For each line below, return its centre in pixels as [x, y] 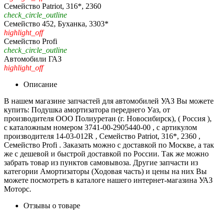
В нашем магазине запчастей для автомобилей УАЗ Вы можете [109, 101]
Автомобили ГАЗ [33, 59]
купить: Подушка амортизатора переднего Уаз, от [87, 109]
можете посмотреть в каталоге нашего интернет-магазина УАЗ [108, 180]
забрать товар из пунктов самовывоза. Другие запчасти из [101, 162]
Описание [40, 84]
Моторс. [18, 189]
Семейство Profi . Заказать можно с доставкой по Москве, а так [109, 145]
